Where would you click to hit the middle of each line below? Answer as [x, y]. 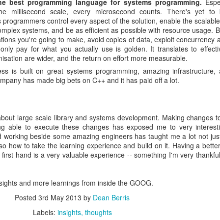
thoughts [98, 212]
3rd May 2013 [60, 197]
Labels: [45, 212]
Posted [27, 197]
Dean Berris [111, 197]
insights [69, 212]
